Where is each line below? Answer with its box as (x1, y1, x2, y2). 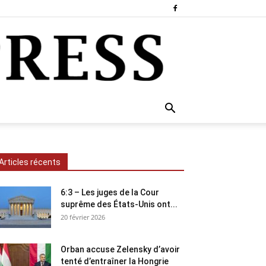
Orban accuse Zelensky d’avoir (61, 245, 180, 255)
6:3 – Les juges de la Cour (61, 188, 159, 198)
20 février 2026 (61, 213, 105, 222)
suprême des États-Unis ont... (61, 199, 178, 210)
